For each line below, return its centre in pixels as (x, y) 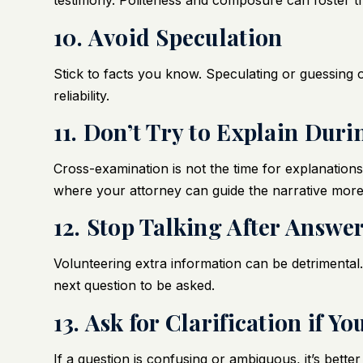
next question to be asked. (134, 286)
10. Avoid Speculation (168, 36)
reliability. (81, 95)
